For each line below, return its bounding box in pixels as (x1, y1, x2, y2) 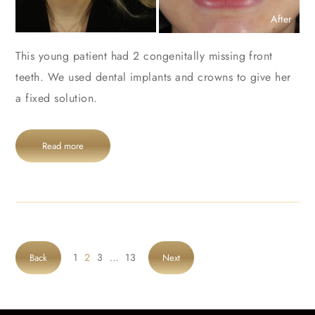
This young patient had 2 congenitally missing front (15, 47, 273, 64)
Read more (42, 139, 84, 153)
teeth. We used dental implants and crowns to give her (15, 68, 291, 85)
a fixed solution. (15, 89, 98, 106)
